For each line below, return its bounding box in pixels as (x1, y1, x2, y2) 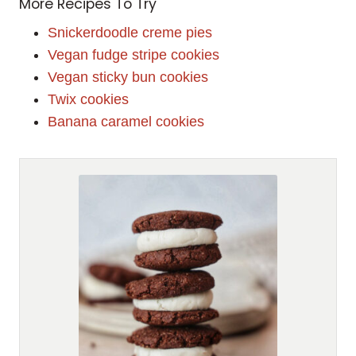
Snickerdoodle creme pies (48, 25, 212, 41)
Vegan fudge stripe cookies (48, 47, 219, 64)
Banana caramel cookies (48, 114, 204, 130)
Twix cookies (48, 91, 129, 108)
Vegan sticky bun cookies (48, 69, 208, 86)
